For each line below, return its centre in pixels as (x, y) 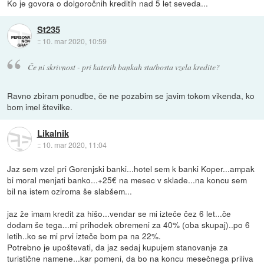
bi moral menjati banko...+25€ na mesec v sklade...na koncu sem (127, 179)
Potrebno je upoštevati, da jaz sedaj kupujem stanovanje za (118, 247)
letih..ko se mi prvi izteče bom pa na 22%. (84, 235)
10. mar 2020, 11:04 (74, 144)
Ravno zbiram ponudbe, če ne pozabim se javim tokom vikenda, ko (131, 95)
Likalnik (53, 133)
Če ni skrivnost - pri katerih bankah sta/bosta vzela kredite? (123, 67)
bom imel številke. (40, 106)
